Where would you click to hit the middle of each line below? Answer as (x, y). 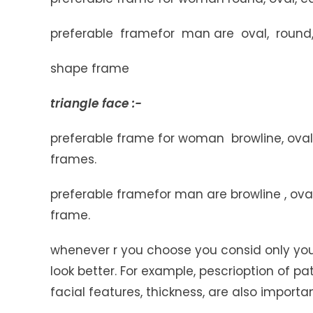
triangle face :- (96, 104)
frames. (73, 160)
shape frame (90, 69)
